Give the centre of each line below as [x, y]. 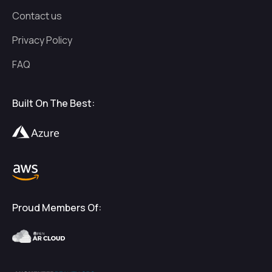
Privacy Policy [42, 40]
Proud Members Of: [57, 207]
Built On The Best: [53, 103]
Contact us [37, 16]
